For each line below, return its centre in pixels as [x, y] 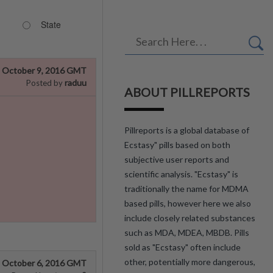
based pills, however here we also [188, 203]
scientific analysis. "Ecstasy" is [181, 174]
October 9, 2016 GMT [44, 70]
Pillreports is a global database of [187, 130]
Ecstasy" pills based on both [177, 145]
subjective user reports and [177, 159]
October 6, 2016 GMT [44, 263]
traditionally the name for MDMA [186, 189]
